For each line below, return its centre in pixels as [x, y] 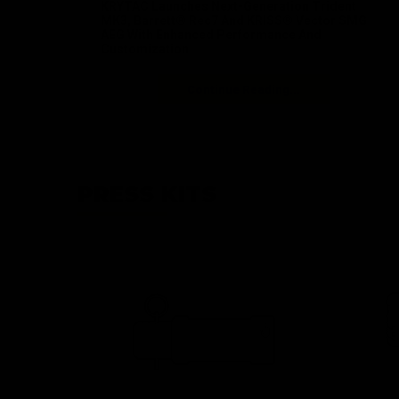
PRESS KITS [147, 195]
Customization [145, 49]
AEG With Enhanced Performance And [211, 35]
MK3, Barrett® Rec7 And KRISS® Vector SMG [234, 21]
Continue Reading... [244, 89]
